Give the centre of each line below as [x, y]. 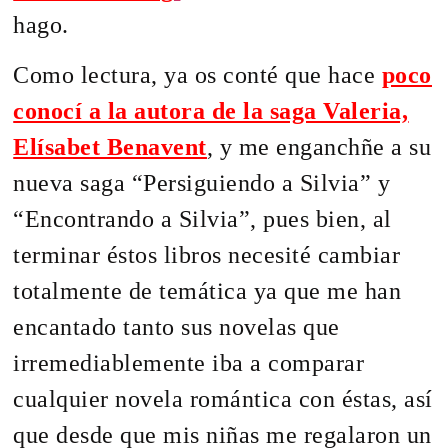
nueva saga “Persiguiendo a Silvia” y [202, 183]
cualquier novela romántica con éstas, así [223, 399]
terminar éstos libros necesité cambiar [207, 255]
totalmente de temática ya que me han [207, 291]
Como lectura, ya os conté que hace [197, 75]
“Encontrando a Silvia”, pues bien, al [202, 219]
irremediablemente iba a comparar [189, 363]
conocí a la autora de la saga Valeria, [211, 111]
